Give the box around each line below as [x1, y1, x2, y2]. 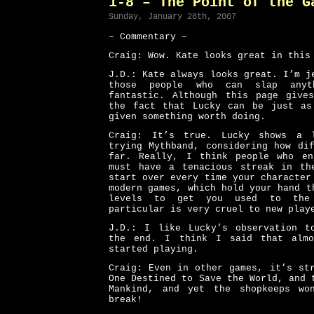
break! [109, 294, 142, 305]
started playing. [109, 244, 198, 254]
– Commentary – [109, 32, 187, 42]
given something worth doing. [109, 111, 266, 122]
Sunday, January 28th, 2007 [109, 12, 236, 22]
